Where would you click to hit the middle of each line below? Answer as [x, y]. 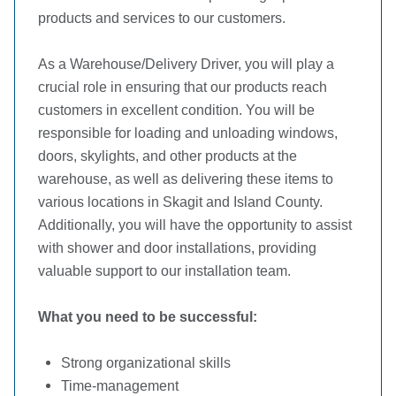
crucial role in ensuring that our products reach [183, 87]
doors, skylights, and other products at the [168, 156]
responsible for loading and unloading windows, [188, 133]
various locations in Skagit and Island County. [180, 202]
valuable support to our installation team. [164, 271]
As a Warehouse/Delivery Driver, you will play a [186, 64]
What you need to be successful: [148, 317]
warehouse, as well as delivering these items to [186, 179]
